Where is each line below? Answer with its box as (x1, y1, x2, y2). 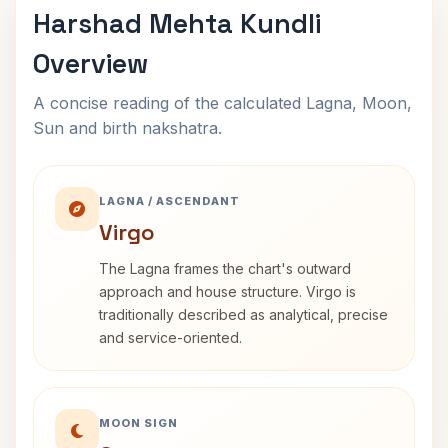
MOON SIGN (99, 416, 178, 430)
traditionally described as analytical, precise (99, 306, 388, 323)
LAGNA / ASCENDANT (99, 194, 240, 208)
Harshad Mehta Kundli (33, 6, 321, 41)
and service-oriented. (99, 329, 242, 346)
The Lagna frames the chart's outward (99, 260, 351, 277)
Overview (33, 46, 148, 81)
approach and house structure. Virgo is (99, 283, 356, 300)
